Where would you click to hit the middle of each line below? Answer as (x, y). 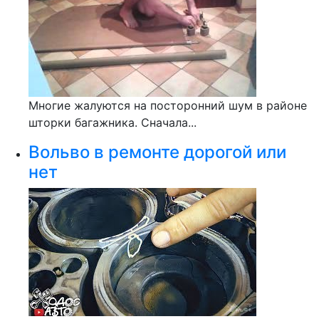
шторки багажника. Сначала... (113, 122)
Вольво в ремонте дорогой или (157, 152)
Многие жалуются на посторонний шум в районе (168, 105)
